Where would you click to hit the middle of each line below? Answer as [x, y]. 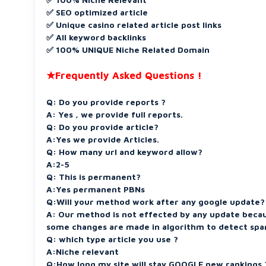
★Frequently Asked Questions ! [124, 76]
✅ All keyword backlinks [96, 37]
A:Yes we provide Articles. [103, 140]
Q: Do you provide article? [102, 127]
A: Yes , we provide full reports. [115, 115]
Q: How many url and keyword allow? [124, 152]
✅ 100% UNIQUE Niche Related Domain [128, 50]
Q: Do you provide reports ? [106, 102]
